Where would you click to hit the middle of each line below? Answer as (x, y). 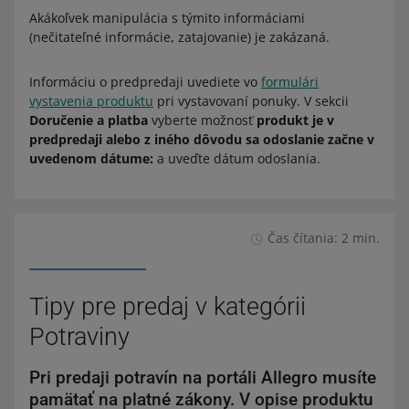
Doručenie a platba (89, 120)
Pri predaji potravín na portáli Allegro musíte (203, 378)
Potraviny (79, 337)
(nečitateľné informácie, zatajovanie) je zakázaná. (179, 37)
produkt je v (295, 120)
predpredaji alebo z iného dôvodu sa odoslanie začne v (202, 139)
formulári (290, 82)
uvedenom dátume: (91, 158)
